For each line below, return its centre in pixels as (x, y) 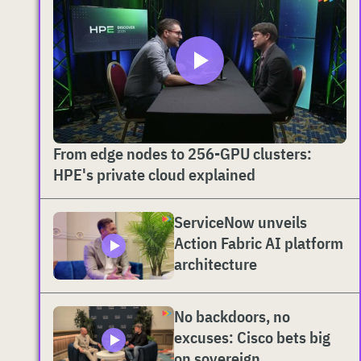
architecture (216, 263)
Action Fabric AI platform (259, 243)
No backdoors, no (232, 317)
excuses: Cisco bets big (252, 338)
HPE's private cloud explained (154, 174)
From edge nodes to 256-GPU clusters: (183, 153)
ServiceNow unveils (241, 222)
